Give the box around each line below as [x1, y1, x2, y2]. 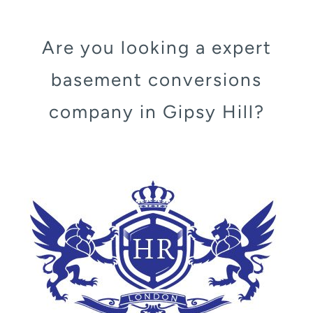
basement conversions [51, 68, 262, 92]
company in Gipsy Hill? [48, 101, 265, 124]
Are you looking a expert [41, 36, 272, 59]
